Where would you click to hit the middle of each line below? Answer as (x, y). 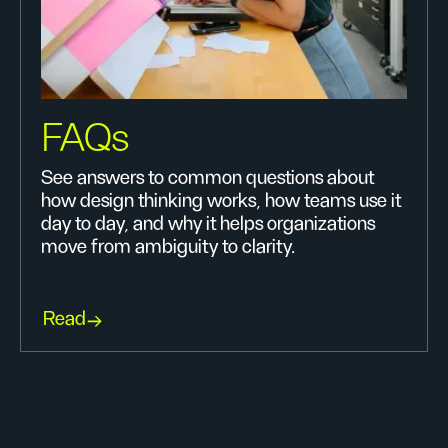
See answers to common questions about (207, 178)
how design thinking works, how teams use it (221, 201)
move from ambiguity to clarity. (168, 247)
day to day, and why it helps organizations (208, 224)
